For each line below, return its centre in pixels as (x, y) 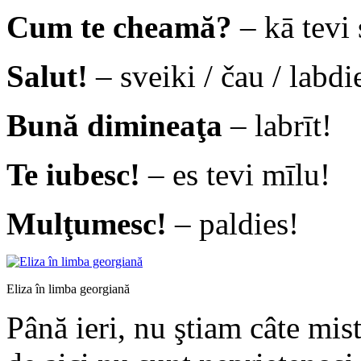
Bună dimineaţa (114, 125)
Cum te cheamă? (119, 27)
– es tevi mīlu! (235, 174)
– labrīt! (277, 125)
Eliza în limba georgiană (68, 288)
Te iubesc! (73, 174)
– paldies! (233, 223)
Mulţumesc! (87, 223)
